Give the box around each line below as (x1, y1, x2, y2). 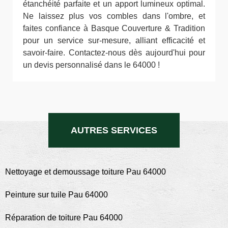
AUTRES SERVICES (71, 125, 157, 135)
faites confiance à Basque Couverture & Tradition (23, 24, 205, 33)
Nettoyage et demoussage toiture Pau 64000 (5, 167, 166, 176)
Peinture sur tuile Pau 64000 (5, 190, 108, 199)
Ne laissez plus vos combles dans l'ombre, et (23, 12, 205, 20)
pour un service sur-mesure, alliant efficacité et (23, 36, 205, 45)
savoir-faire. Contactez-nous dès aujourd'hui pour (23, 48, 205, 57)
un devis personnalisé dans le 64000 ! (23, 61, 160, 69)
